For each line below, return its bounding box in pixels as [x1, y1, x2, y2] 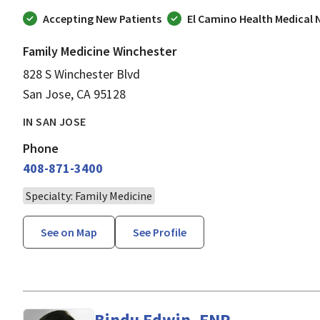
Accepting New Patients [43, 11, 161, 26]
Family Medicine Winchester [23, 42, 176, 59]
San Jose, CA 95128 [23, 85, 126, 102]
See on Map [41, 224, 97, 239]
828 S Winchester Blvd [23, 65, 140, 82]
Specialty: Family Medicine [26, 188, 152, 203]
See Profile [133, 224, 186, 239]
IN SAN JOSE [23, 114, 86, 129]
